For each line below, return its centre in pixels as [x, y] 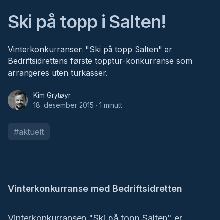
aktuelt [31, 132]
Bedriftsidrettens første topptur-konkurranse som [100, 61]
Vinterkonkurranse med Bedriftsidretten [95, 188]
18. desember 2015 [64, 105]
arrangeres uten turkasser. [58, 73]
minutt [112, 105]
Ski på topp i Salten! [87, 22]
